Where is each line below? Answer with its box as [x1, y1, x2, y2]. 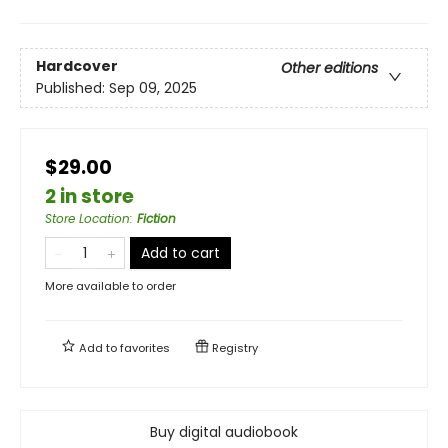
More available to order [45, 277, 176, 294]
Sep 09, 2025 [109, 77, 197, 98]
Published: [36, 77, 109, 98]
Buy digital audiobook [150, 421, 298, 442]
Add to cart [141, 242, 220, 263]
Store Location [45, 209, 130, 227]
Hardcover [36, 55, 118, 76]
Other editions [281, 57, 378, 78]
